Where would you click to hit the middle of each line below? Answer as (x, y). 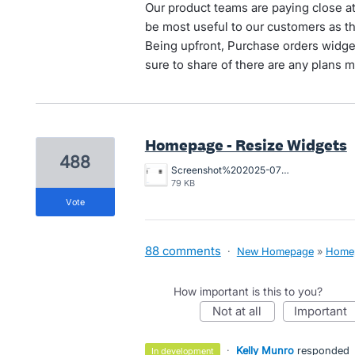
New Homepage (275, 251)
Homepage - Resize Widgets (246, 145)
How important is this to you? (248, 291)
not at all (242, 311)
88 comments (183, 251)
